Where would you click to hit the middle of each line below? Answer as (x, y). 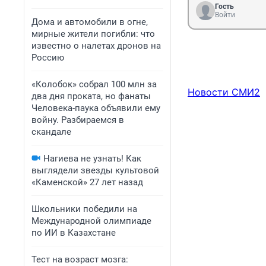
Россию (48, 58)
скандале (51, 132)
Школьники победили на (84, 209)
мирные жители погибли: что (93, 34)
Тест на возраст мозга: (80, 259)
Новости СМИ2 (224, 92)
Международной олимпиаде (91, 221)
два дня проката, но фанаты (91, 96)
